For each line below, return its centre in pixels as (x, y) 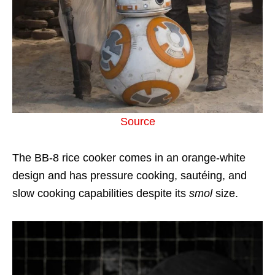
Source (137, 122)
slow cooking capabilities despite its (101, 194)
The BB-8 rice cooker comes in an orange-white (129, 158)
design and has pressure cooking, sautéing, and (130, 176)
